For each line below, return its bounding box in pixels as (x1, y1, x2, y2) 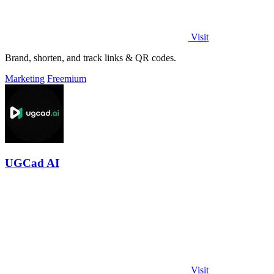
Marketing (5, 73, 45, 84)
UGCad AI (5, 157, 59, 170)
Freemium (47, 73, 86, 84)
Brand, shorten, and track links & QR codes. (5, 52, 176, 63)
